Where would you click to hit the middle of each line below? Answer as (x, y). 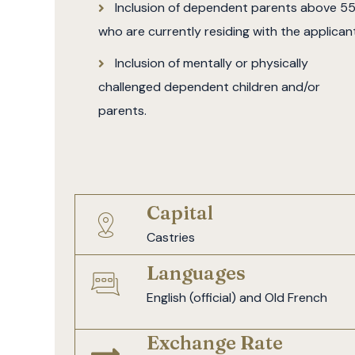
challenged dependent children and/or (209, 87)
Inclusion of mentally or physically (212, 63)
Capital (180, 213)
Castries (171, 238)
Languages (196, 273)
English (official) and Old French (237, 298)
